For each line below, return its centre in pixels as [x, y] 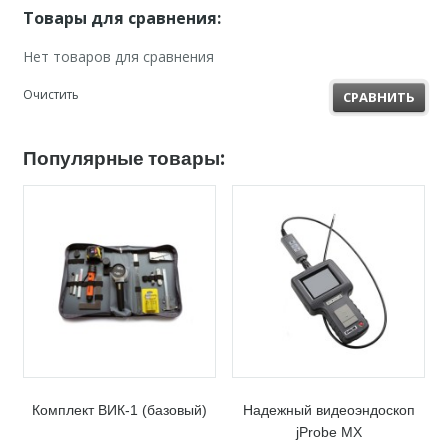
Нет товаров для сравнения [118, 56]
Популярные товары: [123, 156]
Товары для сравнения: [121, 18]
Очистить [50, 94]
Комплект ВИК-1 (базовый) [119, 409]
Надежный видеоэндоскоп [328, 409]
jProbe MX [328, 431]
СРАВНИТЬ [379, 96]
